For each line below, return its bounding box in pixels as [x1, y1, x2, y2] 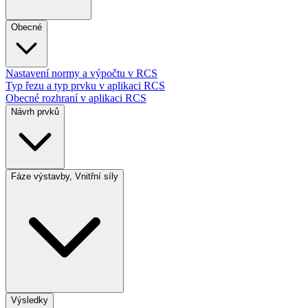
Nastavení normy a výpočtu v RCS [5, 67, 157, 79]
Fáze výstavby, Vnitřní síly [11, 171, 118, 181]
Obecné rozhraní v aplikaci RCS [5, 92, 146, 104]
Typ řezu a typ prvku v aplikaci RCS [5, 80, 165, 91]
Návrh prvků [11, 107, 59, 117]
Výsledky [11, 295, 48, 305]
